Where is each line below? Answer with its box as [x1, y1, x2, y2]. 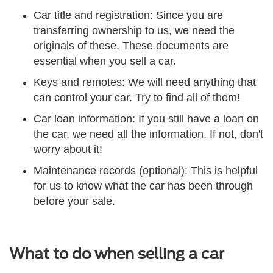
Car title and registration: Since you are [34, 9, 223, 22]
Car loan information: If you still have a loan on [34, 113, 259, 126]
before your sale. [34, 195, 118, 208]
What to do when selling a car [9, 245, 224, 263]
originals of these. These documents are [34, 40, 229, 52]
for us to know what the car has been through [34, 180, 253, 193]
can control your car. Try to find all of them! [34, 91, 240, 104]
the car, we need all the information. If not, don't [34, 128, 263, 141]
